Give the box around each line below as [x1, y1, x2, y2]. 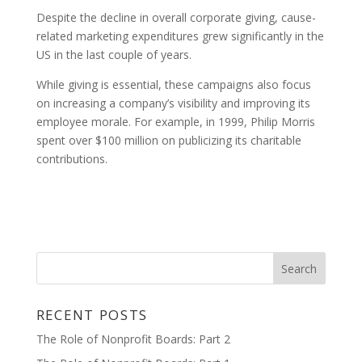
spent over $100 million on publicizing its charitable [36, 133, 301, 148]
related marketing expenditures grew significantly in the [36, 28, 324, 44]
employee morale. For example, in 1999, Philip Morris [36, 114, 315, 129]
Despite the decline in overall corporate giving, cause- [36, 10, 316, 25]
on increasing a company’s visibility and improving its [36, 95, 310, 111]
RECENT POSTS [36, 305, 148, 324]
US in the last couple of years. [36, 47, 192, 62]
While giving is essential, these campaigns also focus [36, 77, 311, 92]
